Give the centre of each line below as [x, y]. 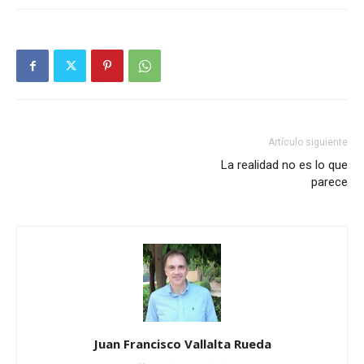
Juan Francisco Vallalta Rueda [182, 344]
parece [329, 182]
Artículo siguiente [308, 143]
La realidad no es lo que [284, 165]
